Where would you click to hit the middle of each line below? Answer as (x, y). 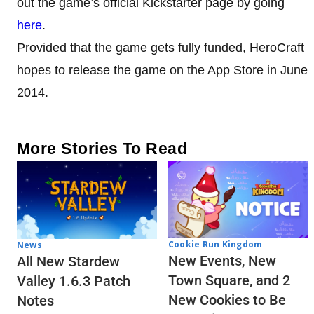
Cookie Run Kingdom (216, 245)
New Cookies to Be (227, 300)
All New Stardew (68, 262)
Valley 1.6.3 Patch (74, 281)
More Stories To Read (102, 148)
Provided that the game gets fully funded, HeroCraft (161, 47)
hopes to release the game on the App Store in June (162, 70)
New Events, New (222, 261)
